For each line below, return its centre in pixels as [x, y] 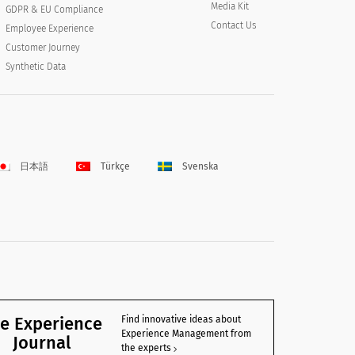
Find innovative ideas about [181, 320]
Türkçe [116, 166]
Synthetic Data [35, 66]
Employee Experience [49, 28]
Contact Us [233, 26]
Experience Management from [186, 334]
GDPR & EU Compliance [54, 9]
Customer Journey [42, 47]
